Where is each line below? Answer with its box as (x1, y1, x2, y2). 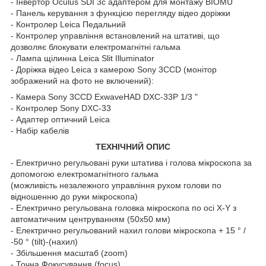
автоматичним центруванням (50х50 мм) (11, 214, 170, 224)
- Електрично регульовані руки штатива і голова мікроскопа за (11, 157, 252, 167)
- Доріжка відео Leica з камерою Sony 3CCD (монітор (11, 64, 217, 74)
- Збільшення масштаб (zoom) (11, 248, 128, 258)
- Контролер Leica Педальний (11, 19, 126, 29)
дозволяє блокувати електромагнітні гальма (11, 42, 180, 52)
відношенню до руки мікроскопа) (11, 191, 138, 201)
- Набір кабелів (11, 125, 69, 135)
